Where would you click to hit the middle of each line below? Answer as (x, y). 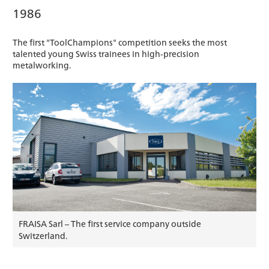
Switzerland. (43, 235)
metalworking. (42, 65)
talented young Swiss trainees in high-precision (106, 53)
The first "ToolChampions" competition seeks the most (120, 42)
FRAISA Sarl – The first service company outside (110, 223)
